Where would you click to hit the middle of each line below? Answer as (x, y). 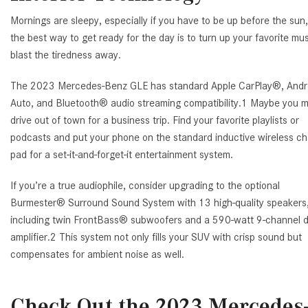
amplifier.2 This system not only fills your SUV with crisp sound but (156, 237)
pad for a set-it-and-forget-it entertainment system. (122, 154)
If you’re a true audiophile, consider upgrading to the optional (145, 185)
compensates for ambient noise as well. (97, 254)
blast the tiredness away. (66, 55)
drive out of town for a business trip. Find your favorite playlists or (155, 120)
